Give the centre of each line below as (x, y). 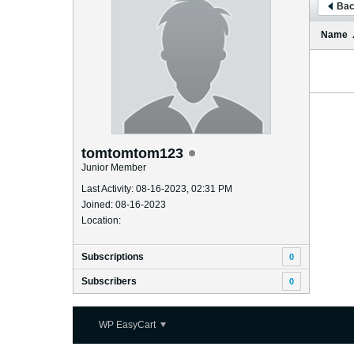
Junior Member (114, 168)
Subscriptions (113, 257)
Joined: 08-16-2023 (124, 205)
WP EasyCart (128, 325)
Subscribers (109, 281)
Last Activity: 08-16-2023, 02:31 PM (157, 189)
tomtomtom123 (134, 153)
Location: (101, 220)
